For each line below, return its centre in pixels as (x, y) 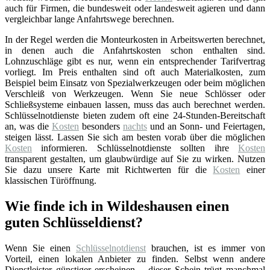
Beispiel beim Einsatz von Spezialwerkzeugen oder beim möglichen (135, 83)
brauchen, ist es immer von (206, 248)
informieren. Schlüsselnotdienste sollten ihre (135, 148)
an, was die (28, 127)
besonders (101, 127)
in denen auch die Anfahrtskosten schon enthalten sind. (135, 51)
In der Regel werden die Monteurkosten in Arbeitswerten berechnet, (135, 40)
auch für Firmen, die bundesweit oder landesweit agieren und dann (135, 8)
